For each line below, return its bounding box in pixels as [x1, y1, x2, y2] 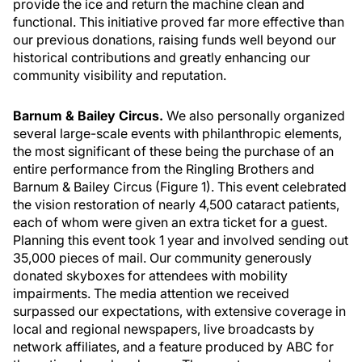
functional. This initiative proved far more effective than [13, 14, 344, 30]
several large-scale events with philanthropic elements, [13, 125, 342, 141]
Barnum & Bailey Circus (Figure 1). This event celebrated [13, 179, 347, 195]
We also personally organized [163, 107, 345, 124]
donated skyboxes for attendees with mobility [13, 267, 288, 284]
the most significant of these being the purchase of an [13, 143, 334, 159]
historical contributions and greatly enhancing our [13, 49, 310, 65]
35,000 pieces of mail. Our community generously [13, 250, 312, 266]
